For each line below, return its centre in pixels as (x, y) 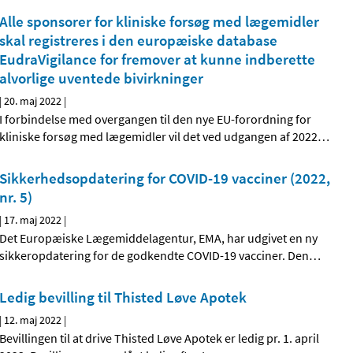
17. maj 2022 (33, 220)
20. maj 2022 (33, 101)
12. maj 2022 (33, 320)
